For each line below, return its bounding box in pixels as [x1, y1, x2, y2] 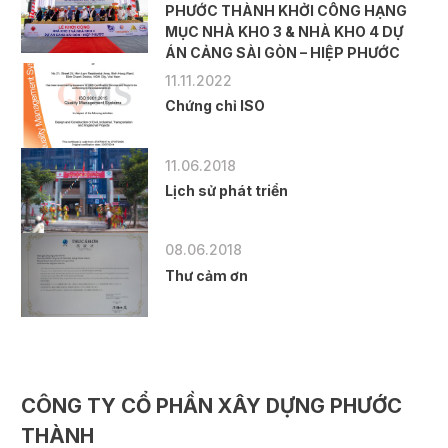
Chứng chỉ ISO [165, 97, 266, 115]
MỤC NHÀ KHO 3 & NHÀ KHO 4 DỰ [165, 23, 404, 41]
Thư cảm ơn [165, 266, 249, 284]
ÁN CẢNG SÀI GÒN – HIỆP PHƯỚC [165, 44, 404, 62]
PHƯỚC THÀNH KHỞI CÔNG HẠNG [165, 2, 408, 20]
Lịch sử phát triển [165, 181, 289, 199]
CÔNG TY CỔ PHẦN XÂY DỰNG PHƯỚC [21, 393, 403, 419]
